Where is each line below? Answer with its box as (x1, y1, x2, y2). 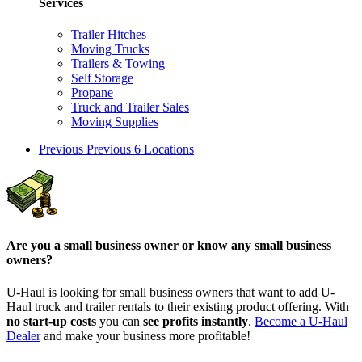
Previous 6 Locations (86, 142, 194, 157)
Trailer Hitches (71, 27, 146, 42)
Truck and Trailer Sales (71, 100, 189, 115)
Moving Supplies (71, 115, 158, 129)
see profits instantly (143, 314, 248, 328)
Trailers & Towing (71, 57, 165, 71)
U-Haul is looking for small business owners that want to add (6, 284, 321, 299)
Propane (71, 86, 113, 100)
